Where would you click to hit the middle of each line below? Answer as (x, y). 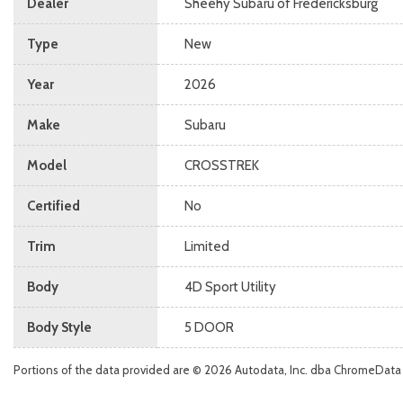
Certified (54, 206)
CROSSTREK (222, 166)
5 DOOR (209, 327)
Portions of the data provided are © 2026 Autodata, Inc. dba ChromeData (207, 370)
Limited (207, 246)
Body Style (59, 327)
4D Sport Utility (230, 287)
